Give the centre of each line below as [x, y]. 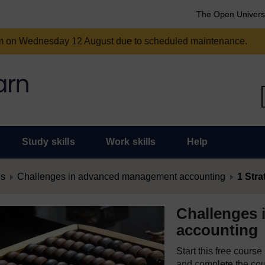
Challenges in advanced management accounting [121, 177]
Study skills [48, 142]
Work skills [131, 142]
